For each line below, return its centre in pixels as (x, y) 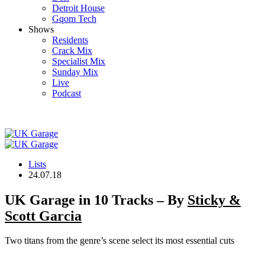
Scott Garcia (43, 216)
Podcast (67, 93)
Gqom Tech (74, 18)
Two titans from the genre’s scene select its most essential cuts (119, 241)
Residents (70, 40)
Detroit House (78, 8)
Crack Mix (72, 50)
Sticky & (214, 200)
